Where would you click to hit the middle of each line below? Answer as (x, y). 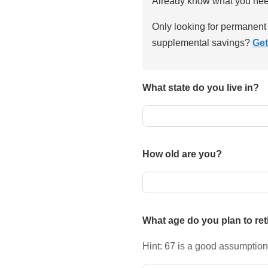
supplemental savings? (202, 43)
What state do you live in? (201, 88)
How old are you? (182, 154)
